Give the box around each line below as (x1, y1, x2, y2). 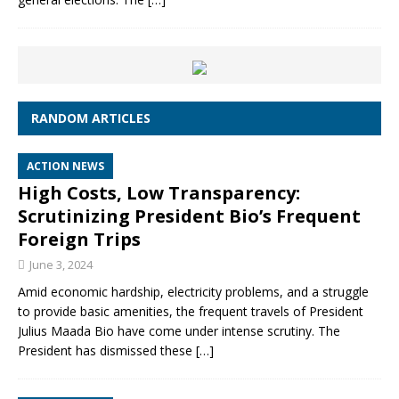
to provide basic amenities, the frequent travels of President (18, 303, 363, 320)
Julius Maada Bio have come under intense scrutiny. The (18, 322, 340, 339)
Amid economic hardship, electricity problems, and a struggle (18, 283, 369, 300)
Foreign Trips (18, 227, 141, 251)
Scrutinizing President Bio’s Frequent (18, 204, 361, 228)
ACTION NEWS (27, 159, 104, 174)
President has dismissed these (18, 342, 196, 359)
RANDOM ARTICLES (31, 110, 151, 126)
